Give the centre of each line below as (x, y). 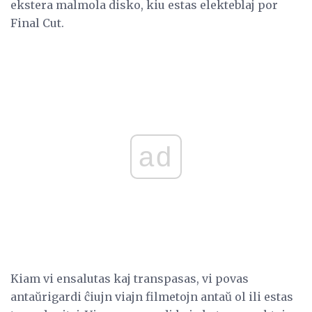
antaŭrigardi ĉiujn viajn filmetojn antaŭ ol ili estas (152, 297)
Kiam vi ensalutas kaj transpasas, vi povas (130, 279)
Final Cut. (37, 23)
